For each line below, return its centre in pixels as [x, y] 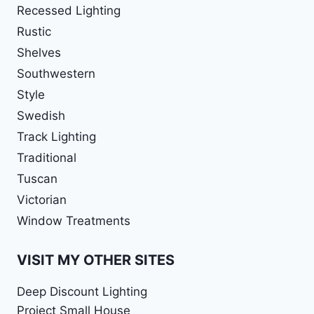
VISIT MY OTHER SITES [96, 260]
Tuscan [37, 179]
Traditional [47, 158]
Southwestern [56, 74]
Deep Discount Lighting [82, 291]
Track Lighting [56, 137]
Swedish [41, 116]
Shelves [39, 53]
